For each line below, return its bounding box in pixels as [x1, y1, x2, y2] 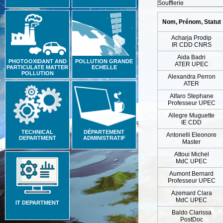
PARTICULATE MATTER [6, 64, 68, 70]
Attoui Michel [174, 151, 209, 158]
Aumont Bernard [169, 170, 214, 177]
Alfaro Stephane [169, 93, 214, 100]
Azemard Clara [171, 190, 212, 197]
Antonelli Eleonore [166, 131, 217, 138]
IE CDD [181, 119, 202, 126]
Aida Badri [177, 54, 206, 61]
